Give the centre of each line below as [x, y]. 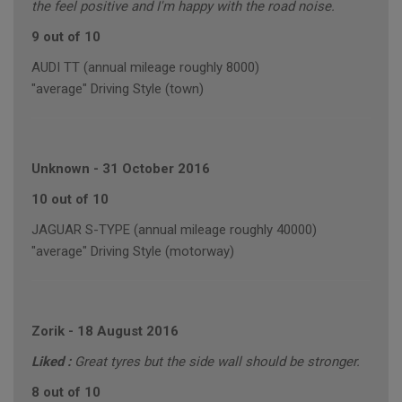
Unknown [61, 169]
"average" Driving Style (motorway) [133, 252]
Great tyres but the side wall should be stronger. [217, 362]
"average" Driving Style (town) [118, 89]
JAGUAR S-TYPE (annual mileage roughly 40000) [174, 230]
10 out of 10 [70, 200]
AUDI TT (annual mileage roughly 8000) [145, 68]
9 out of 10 [66, 37]
